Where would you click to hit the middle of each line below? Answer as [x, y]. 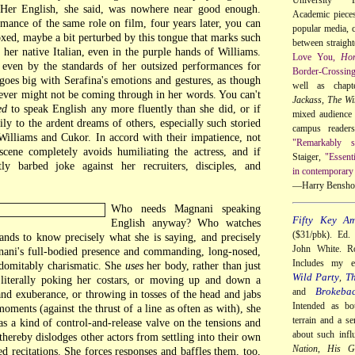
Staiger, [309, 157]
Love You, [317, 57]
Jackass [307, 99]
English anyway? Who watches [186, 223]
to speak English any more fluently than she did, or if [134, 109]
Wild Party [316, 277]
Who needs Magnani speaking [186, 209]
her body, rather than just [202, 266]
